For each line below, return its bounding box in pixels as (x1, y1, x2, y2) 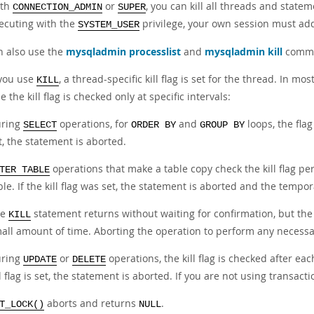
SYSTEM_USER (78, 20, 139, 30)
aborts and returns (44, 296, 139, 310)
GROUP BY (200, 120, 245, 130)
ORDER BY (131, 120, 176, 130)
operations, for (57, 117, 131, 130)
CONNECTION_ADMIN (13, 2, 102, 13)
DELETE (72, 254, 106, 265)
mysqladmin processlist (66, 45, 181, 58)
